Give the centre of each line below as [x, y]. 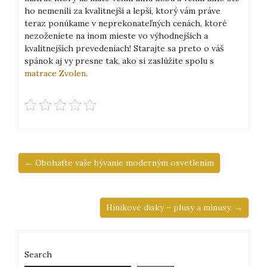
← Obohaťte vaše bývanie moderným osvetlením [119, 163]
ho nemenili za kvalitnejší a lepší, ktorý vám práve [122, 11]
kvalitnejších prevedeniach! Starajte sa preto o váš [124, 49]
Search [38, 255]
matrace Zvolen [55, 74]
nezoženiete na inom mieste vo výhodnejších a [116, 36]
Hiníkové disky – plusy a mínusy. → [174, 208]
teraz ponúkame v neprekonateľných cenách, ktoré [126, 24]
